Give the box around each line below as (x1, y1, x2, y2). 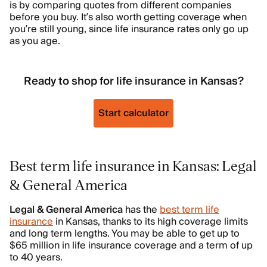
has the (125, 201, 160, 218)
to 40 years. (10, 249, 63, 266)
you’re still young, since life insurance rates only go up (10, 21, 249, 38)
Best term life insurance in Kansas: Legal (10, 156, 257, 175)
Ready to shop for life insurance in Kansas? (23, 72, 244, 91)
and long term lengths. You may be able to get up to (10, 225, 240, 242)
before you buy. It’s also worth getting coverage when (10, 9, 247, 26)
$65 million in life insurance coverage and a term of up (10, 237, 253, 254)
